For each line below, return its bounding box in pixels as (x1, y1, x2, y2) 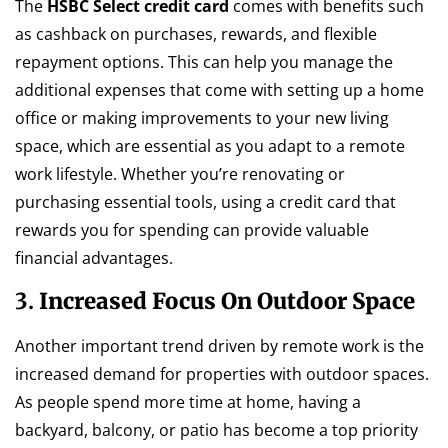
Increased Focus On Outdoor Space (39, 287, 415, 316)
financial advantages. (15, 246, 173, 269)
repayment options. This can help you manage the (15, 50, 393, 73)
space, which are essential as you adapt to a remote (15, 134, 405, 157)
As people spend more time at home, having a (15, 391, 361, 414)
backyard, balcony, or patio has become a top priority (15, 419, 418, 442)
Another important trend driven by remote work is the (15, 335, 424, 358)
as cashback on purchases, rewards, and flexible (15, 22, 377, 45)
